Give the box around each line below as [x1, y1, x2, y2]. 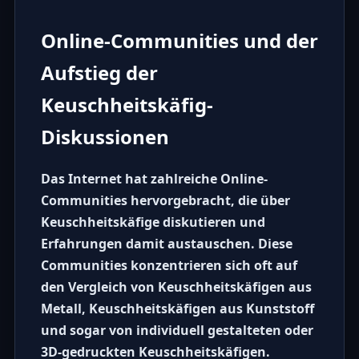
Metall [40, 300, 82, 318]
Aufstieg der [40, 58, 158, 86]
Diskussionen [40, 123, 169, 150]
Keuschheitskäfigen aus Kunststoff [88, 300, 314, 318]
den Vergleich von [40, 278, 158, 296]
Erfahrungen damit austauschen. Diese [40, 235, 292, 253]
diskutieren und [159, 213, 265, 232]
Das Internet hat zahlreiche [40, 170, 220, 188]
